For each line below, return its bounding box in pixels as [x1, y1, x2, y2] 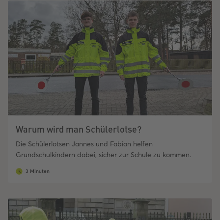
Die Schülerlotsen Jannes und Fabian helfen [16, 139, 153, 149]
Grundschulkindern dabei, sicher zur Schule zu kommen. [16, 150, 191, 160]
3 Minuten [26, 168, 50, 175]
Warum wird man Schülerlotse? [16, 123, 141, 136]
